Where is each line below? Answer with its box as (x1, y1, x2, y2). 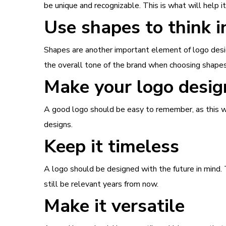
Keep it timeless (44, 134, 179, 159)
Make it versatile (44, 194, 185, 218)
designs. (44, 119, 73, 130)
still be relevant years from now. (44, 179, 158, 190)
